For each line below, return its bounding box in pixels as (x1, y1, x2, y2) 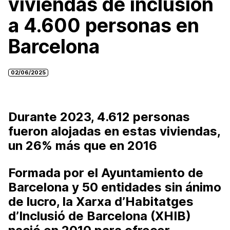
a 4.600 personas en (8, 13, 199, 37)
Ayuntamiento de (101, 165, 203, 180)
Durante (8, 109, 60, 124)
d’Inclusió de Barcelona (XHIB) (8, 208, 191, 223)
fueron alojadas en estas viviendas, (8, 123, 220, 139)
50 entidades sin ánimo (82, 179, 221, 195)
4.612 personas (97, 109, 190, 124)
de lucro (8, 194, 56, 209)
